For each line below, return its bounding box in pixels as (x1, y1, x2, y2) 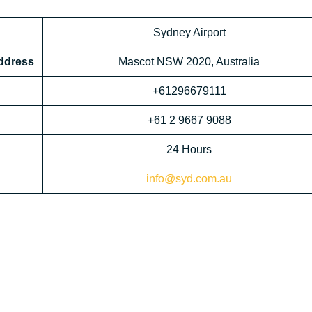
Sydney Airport (153, 26, 226, 39)
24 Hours (166, 143, 212, 156)
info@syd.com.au (146, 173, 232, 185)
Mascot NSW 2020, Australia (118, 56, 260, 68)
